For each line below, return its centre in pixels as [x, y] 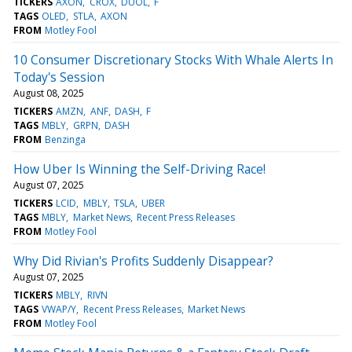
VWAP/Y [59, 309]
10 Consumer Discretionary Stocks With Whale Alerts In [173, 59]
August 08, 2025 [49, 93]
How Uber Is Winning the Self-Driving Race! [139, 169]
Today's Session [59, 77]
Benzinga [66, 139]
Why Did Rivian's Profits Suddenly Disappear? [143, 260]
